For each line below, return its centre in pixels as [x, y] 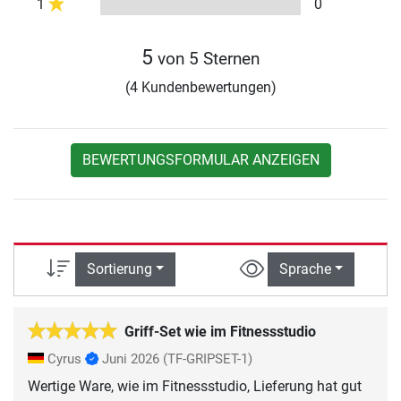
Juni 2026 [131, 358]
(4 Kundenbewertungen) [200, 88]
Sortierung [119, 269]
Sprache [305, 269]
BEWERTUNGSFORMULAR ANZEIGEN [200, 160]
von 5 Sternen [206, 59]
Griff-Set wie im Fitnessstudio [220, 331]
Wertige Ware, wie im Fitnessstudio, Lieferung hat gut [195, 386]
